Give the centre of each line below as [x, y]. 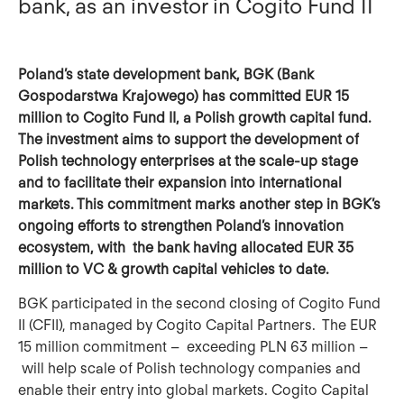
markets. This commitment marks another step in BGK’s [199, 204]
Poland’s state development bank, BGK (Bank [166, 74]
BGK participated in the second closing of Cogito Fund [199, 304]
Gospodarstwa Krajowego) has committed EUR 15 [184, 96]
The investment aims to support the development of [188, 139]
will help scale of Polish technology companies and [189, 369]
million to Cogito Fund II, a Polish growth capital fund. [195, 118]
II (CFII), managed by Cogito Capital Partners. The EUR [197, 326]
